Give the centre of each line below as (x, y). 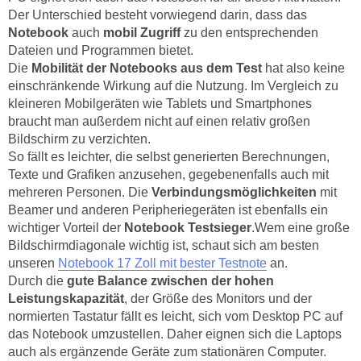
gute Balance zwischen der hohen (170, 281)
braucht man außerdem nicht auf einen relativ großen (159, 122)
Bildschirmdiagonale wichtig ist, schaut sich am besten (164, 246)
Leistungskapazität (66, 299)
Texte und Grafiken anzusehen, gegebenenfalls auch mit (168, 175)
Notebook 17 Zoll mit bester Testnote (162, 263)
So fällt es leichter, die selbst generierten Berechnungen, (169, 157)
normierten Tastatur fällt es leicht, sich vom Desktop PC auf (175, 317)
